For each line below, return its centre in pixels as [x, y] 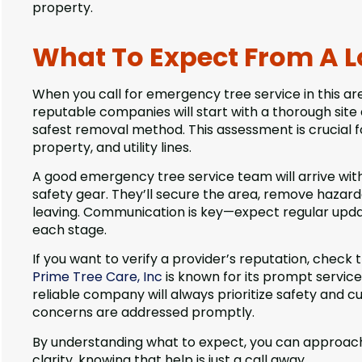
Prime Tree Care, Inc [97, 277]
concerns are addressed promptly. [143, 313]
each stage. [69, 229]
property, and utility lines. [112, 147]
